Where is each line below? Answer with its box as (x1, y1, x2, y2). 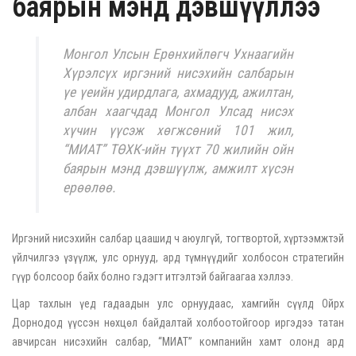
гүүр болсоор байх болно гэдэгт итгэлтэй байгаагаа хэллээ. (12, 269, 293, 283)
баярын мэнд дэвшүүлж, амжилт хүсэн (63, 160, 293, 176)
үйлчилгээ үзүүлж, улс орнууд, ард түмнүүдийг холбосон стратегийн (12, 250, 344, 264)
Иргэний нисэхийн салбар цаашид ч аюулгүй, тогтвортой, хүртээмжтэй (12, 231, 344, 245)
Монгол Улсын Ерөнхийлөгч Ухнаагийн (63, 45, 293, 62)
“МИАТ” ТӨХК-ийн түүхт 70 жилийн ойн (63, 141, 293, 157)
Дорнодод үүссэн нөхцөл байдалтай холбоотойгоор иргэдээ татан (12, 315, 344, 329)
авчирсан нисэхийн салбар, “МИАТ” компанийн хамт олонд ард (12, 335, 344, 348)
